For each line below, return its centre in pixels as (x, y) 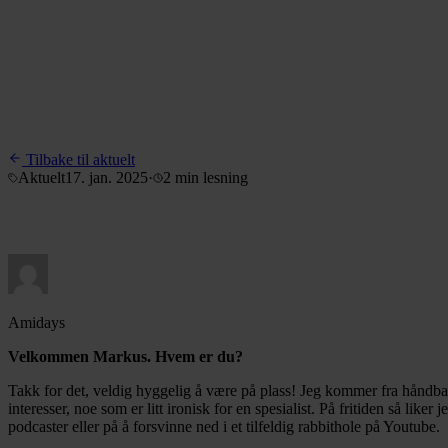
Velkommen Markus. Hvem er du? (127, 356)
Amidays (36, 322)
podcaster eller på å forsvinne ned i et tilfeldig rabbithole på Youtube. (224, 426)
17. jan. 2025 (106, 177)
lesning (223, 177)
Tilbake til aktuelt (78, 159)
